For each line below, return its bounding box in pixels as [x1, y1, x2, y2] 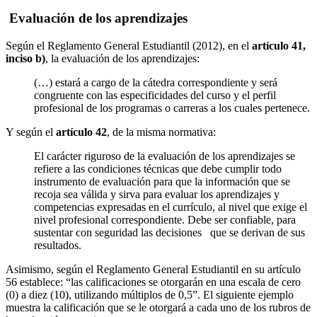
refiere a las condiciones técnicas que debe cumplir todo [34, 162, 282, 175]
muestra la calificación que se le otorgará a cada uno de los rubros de [6, 301, 311, 313]
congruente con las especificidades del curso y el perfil [34, 88, 276, 101]
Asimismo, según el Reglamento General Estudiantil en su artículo [6, 263, 301, 275]
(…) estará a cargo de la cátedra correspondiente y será [34, 76, 277, 88]
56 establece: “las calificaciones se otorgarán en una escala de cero [6, 275, 301, 288]
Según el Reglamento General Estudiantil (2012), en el [6, 39, 252, 52]
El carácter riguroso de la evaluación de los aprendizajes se [34, 149, 295, 162]
